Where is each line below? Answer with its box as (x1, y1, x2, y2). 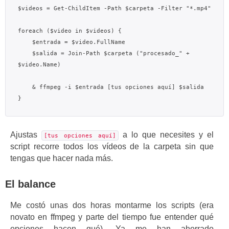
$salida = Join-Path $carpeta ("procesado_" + (18, 50, 32, 57)
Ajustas (10, 130, 41, 140)
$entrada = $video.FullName (18, 38, 32, 46)
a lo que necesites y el (119, 130, 214, 140)
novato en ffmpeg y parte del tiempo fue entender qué (10, 213, 214, 222)
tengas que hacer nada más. (10, 154, 113, 163)
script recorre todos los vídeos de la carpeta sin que (10, 142, 214, 151)
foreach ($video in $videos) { (18, 27, 122, 35)
